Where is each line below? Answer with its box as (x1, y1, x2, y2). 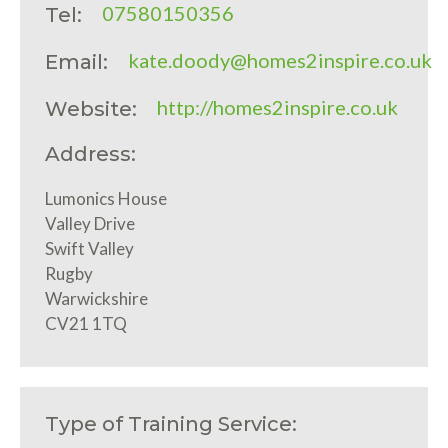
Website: (45, 96, 137, 121)
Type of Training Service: (45, 411, 297, 436)
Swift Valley (45, 238, 134, 260)
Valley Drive (45, 213, 135, 235)
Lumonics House (45, 188, 167, 210)
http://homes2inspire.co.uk (157, 95, 398, 120)
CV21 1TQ (45, 313, 127, 335)
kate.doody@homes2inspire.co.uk (128, 48, 432, 73)
